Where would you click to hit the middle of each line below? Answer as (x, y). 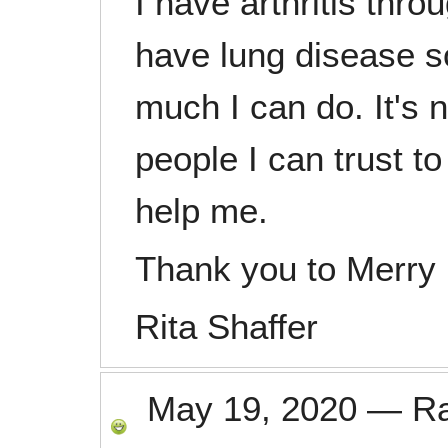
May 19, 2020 (252, 408)
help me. (201, 210)
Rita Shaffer (226, 326)
